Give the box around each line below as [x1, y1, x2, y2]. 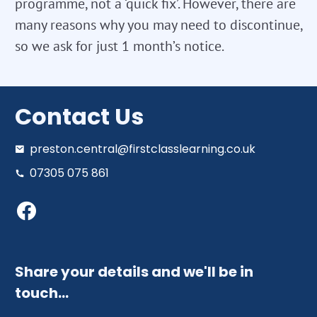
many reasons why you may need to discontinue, [15, 15, 302, 34]
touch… [15, 282, 69, 303]
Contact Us [15, 100, 144, 132]
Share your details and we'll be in [15, 261, 253, 282]
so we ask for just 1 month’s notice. [15, 36, 224, 55]
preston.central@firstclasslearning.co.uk [30, 140, 255, 157]
